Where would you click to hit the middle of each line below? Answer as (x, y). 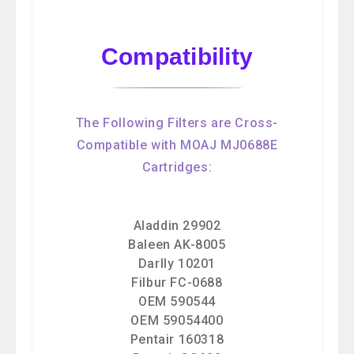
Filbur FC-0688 (177, 283)
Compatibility (177, 57)
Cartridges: (177, 168)
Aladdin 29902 (177, 226)
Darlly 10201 (177, 264)
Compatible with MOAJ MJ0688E (177, 145)
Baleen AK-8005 (177, 245)
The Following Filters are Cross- (177, 123)
